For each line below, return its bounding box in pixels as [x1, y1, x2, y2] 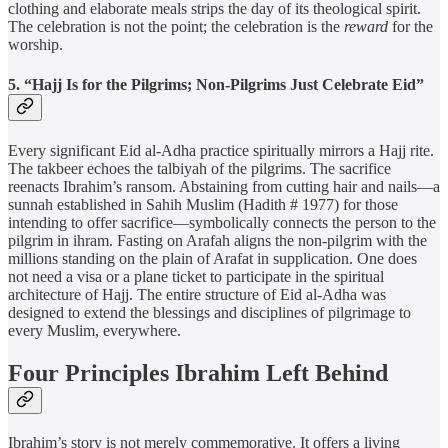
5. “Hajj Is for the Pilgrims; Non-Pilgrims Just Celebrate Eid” [8, 75, 424, 93]
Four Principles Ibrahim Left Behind [8, 359, 388, 386]
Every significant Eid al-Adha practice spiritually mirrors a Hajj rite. [8, 141, 434, 159]
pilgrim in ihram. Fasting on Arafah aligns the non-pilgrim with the [8, 231, 427, 249]
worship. [8, 36, 63, 54]
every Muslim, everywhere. [8, 321, 181, 339]
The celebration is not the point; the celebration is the [8, 18, 344, 36]
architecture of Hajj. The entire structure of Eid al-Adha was [8, 285, 386, 303]
